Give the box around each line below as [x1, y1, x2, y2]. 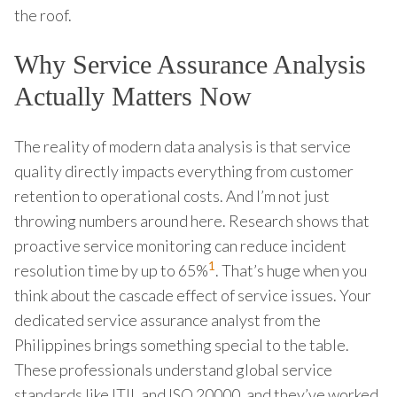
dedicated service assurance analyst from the [14, 309, 321, 330]
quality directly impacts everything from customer [14, 160, 354, 181]
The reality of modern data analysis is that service [14, 136, 351, 156]
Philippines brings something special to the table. [14, 334, 349, 354]
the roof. [14, 4, 72, 25]
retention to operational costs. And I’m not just [14, 185, 330, 206]
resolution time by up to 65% [14, 260, 208, 280]
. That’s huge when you [215, 260, 367, 280]
